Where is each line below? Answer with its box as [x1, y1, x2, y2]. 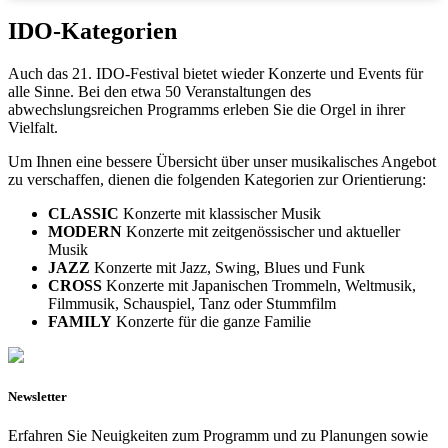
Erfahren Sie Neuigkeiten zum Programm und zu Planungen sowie [8, 426, 428, 444]
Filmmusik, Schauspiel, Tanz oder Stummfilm [48, 294, 336, 312]
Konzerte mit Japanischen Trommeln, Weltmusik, [102, 276, 416, 294]
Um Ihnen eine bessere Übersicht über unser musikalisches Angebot [8, 152, 436, 170]
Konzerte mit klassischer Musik [119, 204, 321, 222]
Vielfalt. [8, 118, 58, 136]
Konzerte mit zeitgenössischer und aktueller [122, 222, 400, 240]
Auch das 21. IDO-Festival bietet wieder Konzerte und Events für [8, 64, 423, 82]
